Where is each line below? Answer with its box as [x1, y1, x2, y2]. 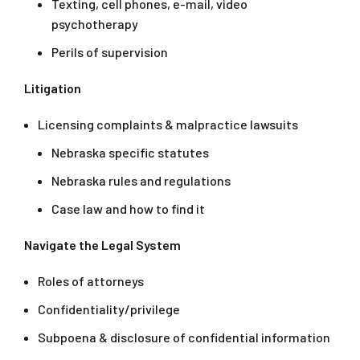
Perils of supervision [51, 44, 168, 60]
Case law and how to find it [51, 201, 205, 217]
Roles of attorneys [38, 273, 144, 289]
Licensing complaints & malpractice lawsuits [38, 117, 298, 133]
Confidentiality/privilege [38, 301, 180, 317]
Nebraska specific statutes [51, 145, 209, 161]
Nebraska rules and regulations [51, 173, 231, 189]
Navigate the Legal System [24, 237, 181, 253]
